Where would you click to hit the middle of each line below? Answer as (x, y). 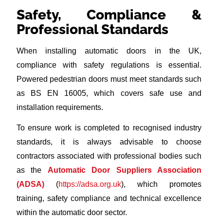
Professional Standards (92, 30)
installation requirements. (60, 107)
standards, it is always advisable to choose (109, 142)
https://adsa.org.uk (90, 184)
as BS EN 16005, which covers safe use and (109, 93)
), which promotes (161, 184)
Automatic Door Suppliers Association (125, 170)
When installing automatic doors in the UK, (109, 51)
